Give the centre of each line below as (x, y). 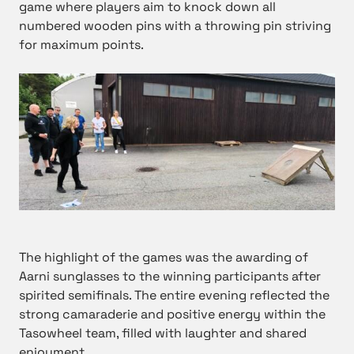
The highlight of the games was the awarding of (164, 258)
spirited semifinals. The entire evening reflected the (174, 296)
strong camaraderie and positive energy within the (172, 314)
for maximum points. (81, 45)
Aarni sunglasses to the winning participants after (170, 277)
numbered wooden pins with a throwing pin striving (175, 26)
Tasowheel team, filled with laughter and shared (163, 333)
